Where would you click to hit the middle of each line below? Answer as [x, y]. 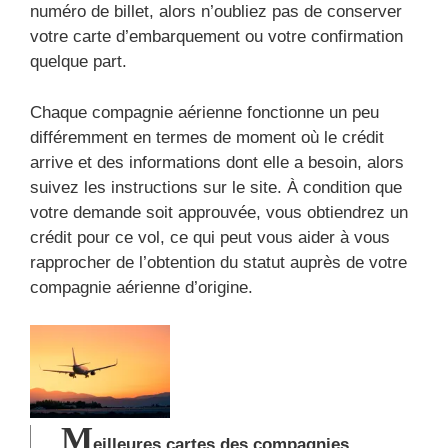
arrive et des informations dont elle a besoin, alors [217, 162]
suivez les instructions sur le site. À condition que [216, 187]
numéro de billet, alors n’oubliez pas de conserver [216, 11]
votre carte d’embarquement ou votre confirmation [216, 36]
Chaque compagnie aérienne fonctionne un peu [204, 112]
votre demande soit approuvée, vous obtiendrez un [219, 212]
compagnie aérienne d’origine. [141, 287]
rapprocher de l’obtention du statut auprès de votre [218, 262]
